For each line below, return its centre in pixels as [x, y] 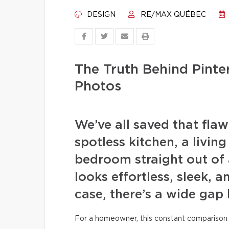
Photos [98, 86]
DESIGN [100, 15]
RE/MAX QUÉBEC [172, 15]
